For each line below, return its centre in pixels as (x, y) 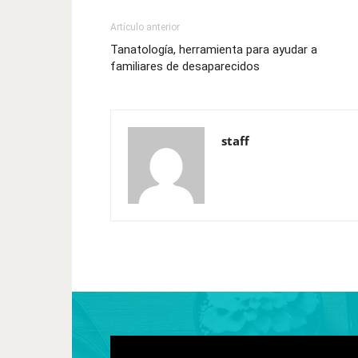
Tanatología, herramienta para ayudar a (214, 50)
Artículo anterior (145, 27)
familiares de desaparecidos (185, 66)
